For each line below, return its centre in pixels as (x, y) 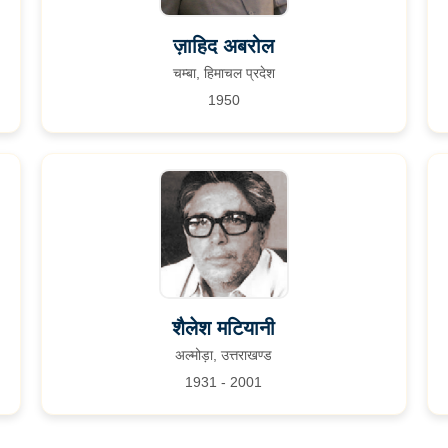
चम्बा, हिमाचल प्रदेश (223, 73)
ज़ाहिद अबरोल (224, 46)
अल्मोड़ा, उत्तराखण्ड (224, 355)
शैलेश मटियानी (224, 328)
